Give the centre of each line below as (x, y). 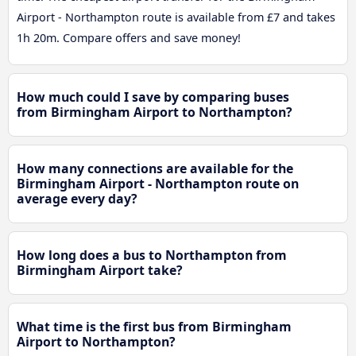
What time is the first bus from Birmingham (154, 327)
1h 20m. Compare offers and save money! (129, 38)
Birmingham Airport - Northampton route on (158, 184)
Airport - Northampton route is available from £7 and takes (176, 17)
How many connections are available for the (155, 169)
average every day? (77, 199)
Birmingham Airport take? (100, 271)
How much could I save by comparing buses (153, 97)
